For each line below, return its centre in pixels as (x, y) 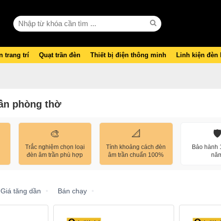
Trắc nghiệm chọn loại (55, 147)
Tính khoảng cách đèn (136, 147)
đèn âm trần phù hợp (55, 155)
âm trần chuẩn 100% (136, 155)
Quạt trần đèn (60, 55)
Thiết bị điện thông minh (128, 55)
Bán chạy (72, 191)
